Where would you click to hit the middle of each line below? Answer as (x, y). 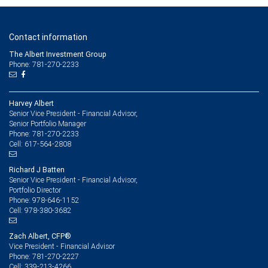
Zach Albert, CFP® (40, 236)
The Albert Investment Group (58, 54)
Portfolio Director (35, 190)
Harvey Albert (31, 103)
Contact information (48, 37)
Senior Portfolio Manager (48, 124)
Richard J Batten (37, 170)
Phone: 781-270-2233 (44, 64)
